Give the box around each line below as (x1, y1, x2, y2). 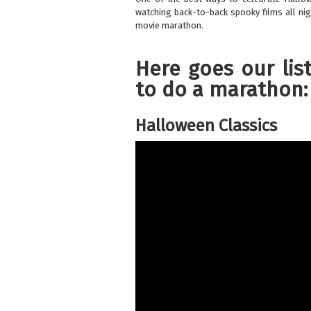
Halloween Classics (135, 116, 277, 136)
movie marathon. (135, 20, 203, 31)
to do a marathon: (135, 77, 308, 103)
